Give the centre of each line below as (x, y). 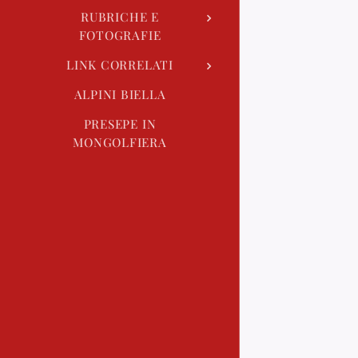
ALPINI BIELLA (120, 94)
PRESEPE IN (120, 123)
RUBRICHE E (120, 16)
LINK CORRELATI (120, 64)
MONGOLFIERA (120, 142)
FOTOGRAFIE (120, 35)
